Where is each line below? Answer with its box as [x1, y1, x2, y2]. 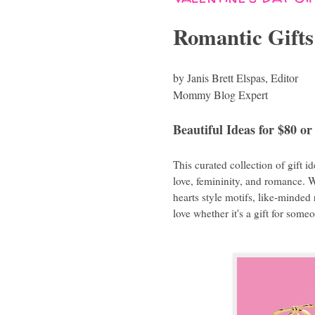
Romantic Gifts [173, 20, 314, 53]
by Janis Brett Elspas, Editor [173, 70, 298, 85]
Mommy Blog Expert [173, 86, 268, 102]
